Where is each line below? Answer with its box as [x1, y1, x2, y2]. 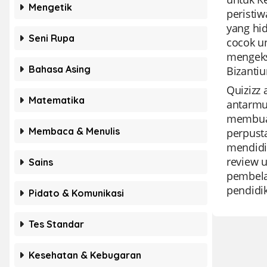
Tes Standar [29, 218, 84, 230]
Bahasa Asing [29, 63, 91, 75]
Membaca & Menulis [29, 125, 120, 137]
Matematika [29, 94, 85, 106]
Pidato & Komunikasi [29, 187, 124, 199]
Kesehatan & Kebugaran [29, 249, 141, 261]
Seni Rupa [29, 32, 74, 44]
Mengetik [29, 1, 72, 13]
